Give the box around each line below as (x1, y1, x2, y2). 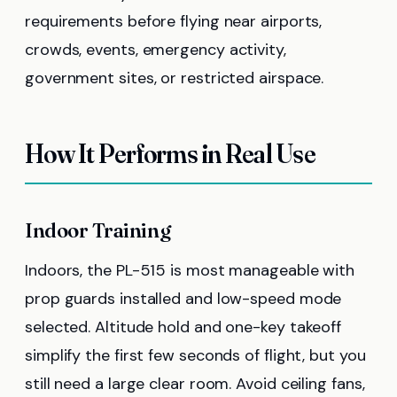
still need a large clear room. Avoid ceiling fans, (25, 373, 365, 395)
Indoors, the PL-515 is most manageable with (25, 260, 355, 282)
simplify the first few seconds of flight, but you (25, 345, 366, 367)
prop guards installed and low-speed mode (25, 288, 342, 310)
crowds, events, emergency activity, (25, 39, 286, 61)
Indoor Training (25, 218, 171, 244)
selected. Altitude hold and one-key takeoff (25, 316, 342, 339)
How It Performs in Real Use (25, 137, 315, 171)
